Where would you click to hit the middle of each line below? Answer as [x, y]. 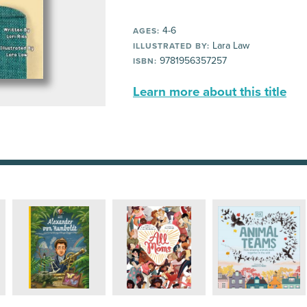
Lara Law [230, 46]
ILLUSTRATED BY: [171, 46]
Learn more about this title [210, 92]
